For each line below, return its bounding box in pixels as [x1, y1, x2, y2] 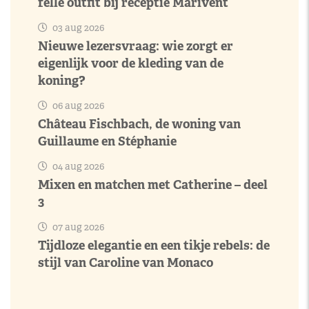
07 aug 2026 [50, 221, 104, 233]
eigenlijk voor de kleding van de [38, 55, 223, 71]
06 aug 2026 [50, 99, 104, 112]
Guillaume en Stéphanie [38, 133, 177, 149]
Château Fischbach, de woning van [38, 116, 241, 132]
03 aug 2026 [50, 21, 104, 34]
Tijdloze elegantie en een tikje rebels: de [38, 237, 270, 253]
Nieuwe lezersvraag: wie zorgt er [38, 38, 233, 54]
